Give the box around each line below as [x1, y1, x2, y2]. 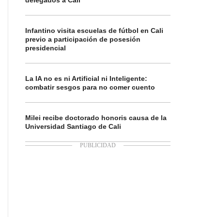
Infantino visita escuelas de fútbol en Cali [25, 27, 163, 34]
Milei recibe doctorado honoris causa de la [25, 114, 167, 122]
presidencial [25, 44, 66, 52]
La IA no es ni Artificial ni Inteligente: [25, 75, 147, 82]
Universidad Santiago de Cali [25, 123, 121, 130]
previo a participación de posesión [25, 35, 140, 43]
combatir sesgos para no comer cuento [25, 83, 155, 91]
